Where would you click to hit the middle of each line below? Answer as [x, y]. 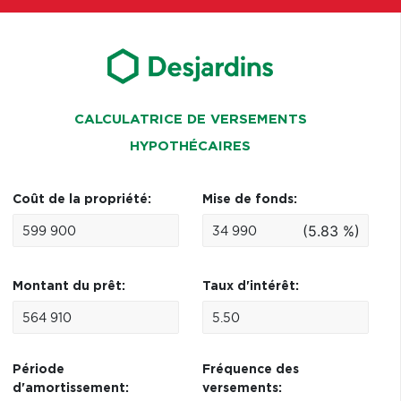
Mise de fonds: [249, 200]
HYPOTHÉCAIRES [191, 146]
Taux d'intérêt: [250, 286]
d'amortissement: [70, 388]
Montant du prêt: [68, 286]
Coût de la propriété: [81, 200]
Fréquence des [250, 370]
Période [38, 370]
